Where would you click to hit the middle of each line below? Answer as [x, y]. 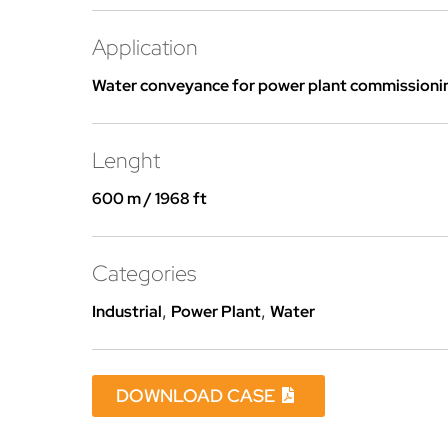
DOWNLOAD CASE [195, 395]
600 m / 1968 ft [149, 198]
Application [145, 47]
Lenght [126, 160]
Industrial [127, 311]
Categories [144, 273]
